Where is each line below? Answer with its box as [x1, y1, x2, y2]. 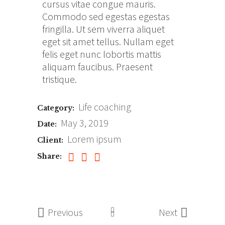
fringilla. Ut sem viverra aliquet [42, 23, 165, 35]
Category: [37, 103, 74, 113]
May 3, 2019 [61, 117, 108, 129]
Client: [37, 136, 63, 145]
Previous [48, 206, 83, 219]
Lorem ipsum [67, 133, 122, 145]
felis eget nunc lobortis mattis [42, 48, 161, 60]
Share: [37, 152, 62, 161]
